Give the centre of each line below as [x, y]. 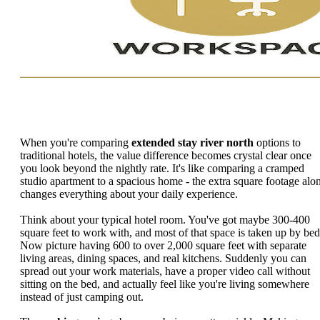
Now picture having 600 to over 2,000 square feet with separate [163, 245]
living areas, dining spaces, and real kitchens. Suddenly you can [163, 258]
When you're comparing [76, 143]
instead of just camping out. [82, 296]
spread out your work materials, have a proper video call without [165, 271]
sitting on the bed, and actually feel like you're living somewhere [165, 284]
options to [277, 143]
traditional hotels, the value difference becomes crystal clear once [166, 156]
